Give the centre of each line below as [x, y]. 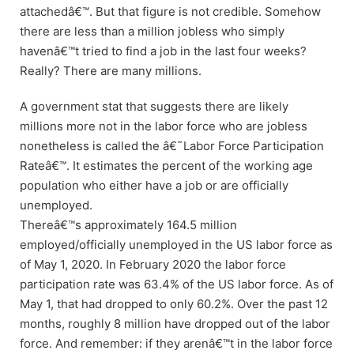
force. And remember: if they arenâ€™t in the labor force [176, 343]
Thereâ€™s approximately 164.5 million [128, 224]
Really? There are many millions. [111, 70]
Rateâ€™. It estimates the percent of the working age [166, 165]
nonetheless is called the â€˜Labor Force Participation [172, 145]
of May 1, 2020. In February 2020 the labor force [153, 264]
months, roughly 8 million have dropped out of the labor [175, 323]
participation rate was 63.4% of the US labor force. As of [177, 284]
